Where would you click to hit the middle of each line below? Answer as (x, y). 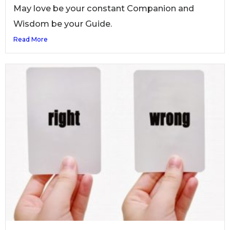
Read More (31, 39)
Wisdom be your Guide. (63, 23)
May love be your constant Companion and (104, 8)
